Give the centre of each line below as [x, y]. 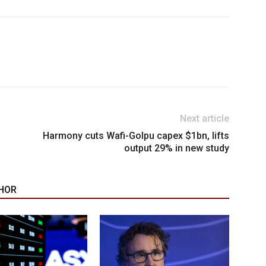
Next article [205, 119]
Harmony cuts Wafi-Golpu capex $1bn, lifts [136, 136]
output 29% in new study [177, 148]
